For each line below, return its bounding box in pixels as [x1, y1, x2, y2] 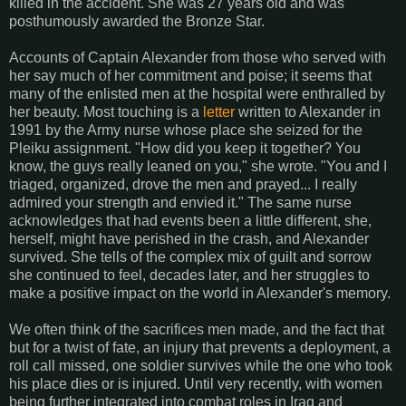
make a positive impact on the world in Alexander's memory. [9, 285, 391, 302]
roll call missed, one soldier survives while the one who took [9, 358, 392, 374]
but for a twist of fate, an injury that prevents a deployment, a [9, 340, 391, 356]
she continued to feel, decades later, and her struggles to [9, 267, 370, 284]
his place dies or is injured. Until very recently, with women [9, 376, 382, 392]
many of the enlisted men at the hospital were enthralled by [9, 86, 385, 102]
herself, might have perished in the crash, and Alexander [9, 231, 369, 247]
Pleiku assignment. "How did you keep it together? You [9, 140, 361, 157]
